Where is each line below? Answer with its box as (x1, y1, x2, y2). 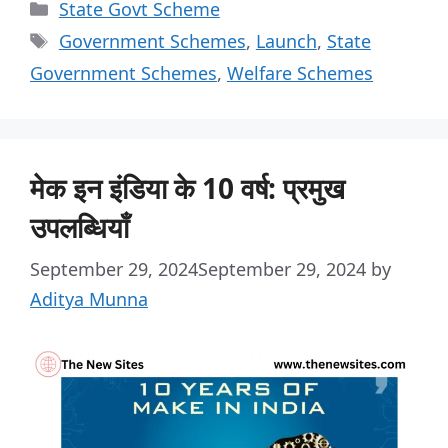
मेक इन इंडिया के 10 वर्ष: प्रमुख (30, 169, 345, 208)
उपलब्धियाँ (30, 208, 129, 247)
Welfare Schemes (227, 61, 373, 86)
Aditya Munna (30, 287, 148, 312)
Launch (255, 29, 317, 54)
